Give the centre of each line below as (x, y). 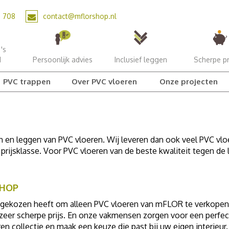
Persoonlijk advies (62, 60)
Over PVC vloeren (105, 82)
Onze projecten (188, 82)
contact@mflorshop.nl (80, 16)
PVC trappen (27, 82)
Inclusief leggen (141, 60)
